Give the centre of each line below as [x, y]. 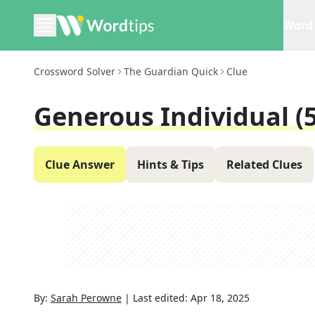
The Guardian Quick [171, 71]
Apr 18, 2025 [220, 298]
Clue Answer [80, 165]
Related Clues [264, 165]
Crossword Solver [75, 71]
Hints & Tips [171, 165]
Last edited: [162, 298]
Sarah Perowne [86, 298]
